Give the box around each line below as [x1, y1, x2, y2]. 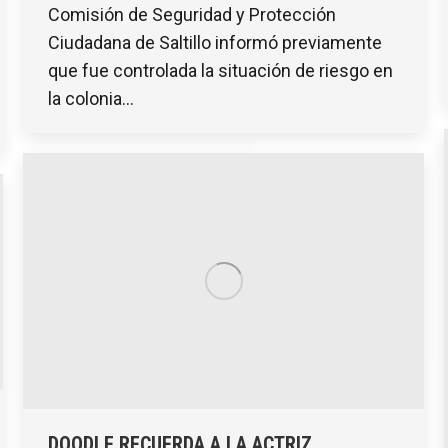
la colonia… [48, 87, 134, 109]
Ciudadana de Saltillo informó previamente [48, 31, 382, 53]
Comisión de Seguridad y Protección [48, 3, 336, 25]
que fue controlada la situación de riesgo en [48, 59, 393, 81]
